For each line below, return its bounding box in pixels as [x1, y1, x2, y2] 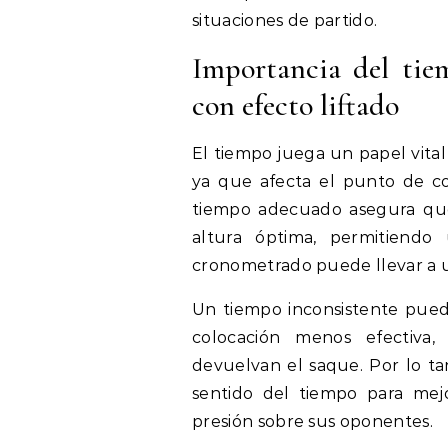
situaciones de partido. [192, 10, 378, 30]
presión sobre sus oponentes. [192, 411, 433, 431]
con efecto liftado [192, 86, 399, 124]
